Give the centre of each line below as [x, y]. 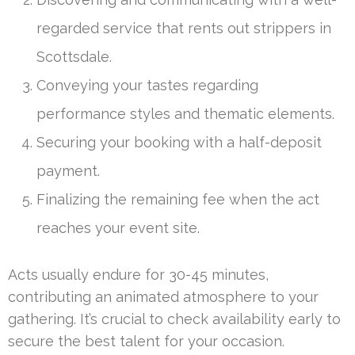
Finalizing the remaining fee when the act [178, 200]
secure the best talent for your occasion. [146, 342]
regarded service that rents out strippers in [184, 29]
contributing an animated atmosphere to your [163, 297]
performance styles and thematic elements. [185, 114]
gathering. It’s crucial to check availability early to [174, 319]
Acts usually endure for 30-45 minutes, [138, 275]
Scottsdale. [74, 57]
